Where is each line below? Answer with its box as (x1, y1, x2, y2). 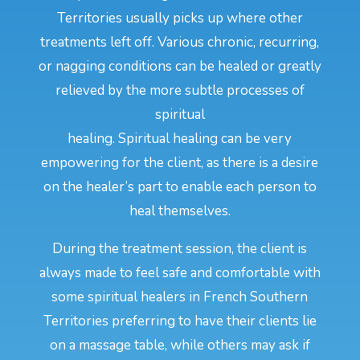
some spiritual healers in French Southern (51, 288, 309, 307)
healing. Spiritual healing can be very (67, 129, 292, 149)
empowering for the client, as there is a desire (41, 153, 319, 173)
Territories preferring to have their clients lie (43, 312, 317, 331)
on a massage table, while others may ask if (49, 336, 310, 355)
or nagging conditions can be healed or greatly (38, 57, 321, 76)
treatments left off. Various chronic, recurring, (40, 33, 320, 52)
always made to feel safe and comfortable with (39, 264, 321, 283)
